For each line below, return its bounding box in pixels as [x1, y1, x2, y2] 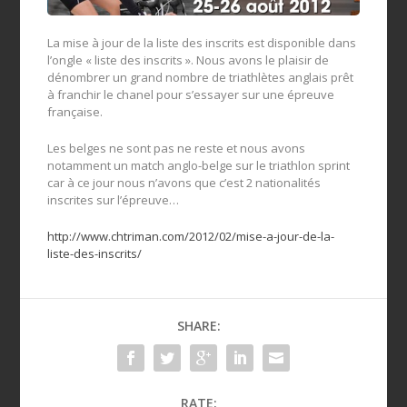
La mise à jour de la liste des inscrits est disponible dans [47, 35, 357, 52]
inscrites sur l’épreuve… [47, 191, 180, 208]
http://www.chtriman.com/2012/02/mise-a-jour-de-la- [47, 227, 335, 244]
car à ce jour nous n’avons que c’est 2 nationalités [47, 174, 322, 191]
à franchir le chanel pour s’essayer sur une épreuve [47, 86, 335, 104]
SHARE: [177, 317, 221, 335]
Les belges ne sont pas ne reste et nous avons [47, 139, 306, 156]
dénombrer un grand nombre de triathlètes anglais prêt [47, 69, 354, 86]
